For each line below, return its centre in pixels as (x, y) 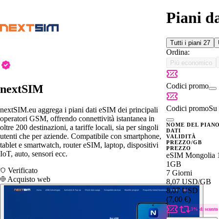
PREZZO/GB (184, 142)
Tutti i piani (187, 43)
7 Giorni (179, 173)
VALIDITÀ (181, 136)
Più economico (191, 63)
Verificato (22, 170)
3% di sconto (204, 209)
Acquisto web (28, 179)
